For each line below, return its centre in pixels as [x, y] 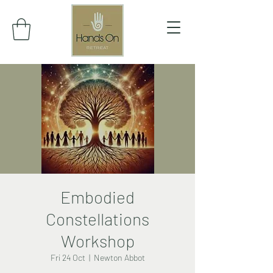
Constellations [97, 218]
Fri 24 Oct [68, 257]
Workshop [97, 240]
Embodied [97, 197]
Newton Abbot [119, 257]
